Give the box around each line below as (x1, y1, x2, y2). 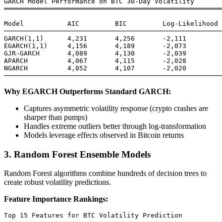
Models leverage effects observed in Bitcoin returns (24, 130, 184, 139)
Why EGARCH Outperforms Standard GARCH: (4, 87, 171, 96)
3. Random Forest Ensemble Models (4, 149, 151, 160)
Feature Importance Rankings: (4, 195, 108, 204)
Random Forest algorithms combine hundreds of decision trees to (4, 169, 207, 178)
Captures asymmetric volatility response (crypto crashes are (24, 104, 208, 112)
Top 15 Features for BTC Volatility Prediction (4, 212, 182, 220)
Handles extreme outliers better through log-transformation (24, 121, 206, 130)
